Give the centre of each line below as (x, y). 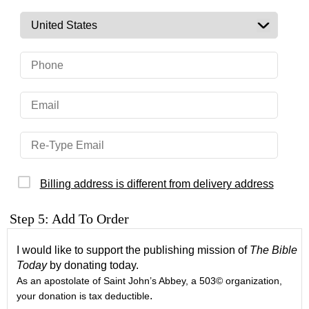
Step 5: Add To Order (70, 219)
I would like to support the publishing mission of (133, 250)
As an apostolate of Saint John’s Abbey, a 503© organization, (150, 281)
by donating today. (93, 266)
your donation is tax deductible (83, 297)
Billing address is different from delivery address (157, 184)
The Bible (274, 250)
